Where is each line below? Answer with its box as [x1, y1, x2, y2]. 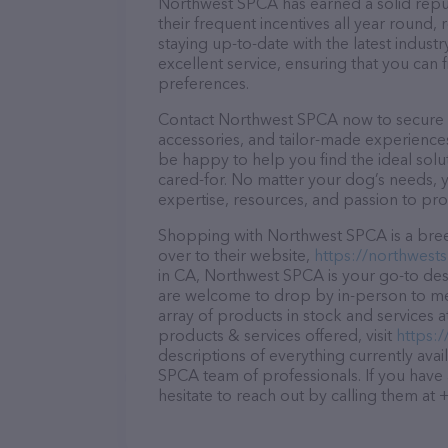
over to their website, [158, 245, 314, 265]
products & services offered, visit [158, 325, 396, 345]
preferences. [158, 73, 249, 93]
